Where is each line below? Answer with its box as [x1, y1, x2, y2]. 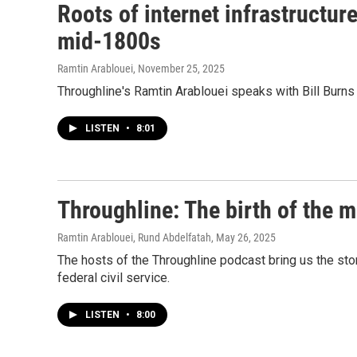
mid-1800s [57, 27, 161, 55]
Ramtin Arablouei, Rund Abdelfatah [57, 231, 211, 244]
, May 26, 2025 [211, 231, 276, 244]
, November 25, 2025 [133, 62, 225, 75]
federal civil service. [57, 270, 170, 285]
